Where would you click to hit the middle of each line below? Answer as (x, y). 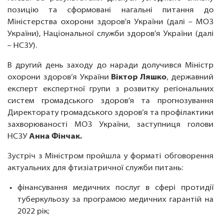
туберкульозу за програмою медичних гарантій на (115, 200)
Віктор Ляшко (138, 77)
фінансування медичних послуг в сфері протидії (115, 188)
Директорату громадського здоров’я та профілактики (110, 113)
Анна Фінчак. (55, 137)
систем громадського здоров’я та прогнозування (110, 101)
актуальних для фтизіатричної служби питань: (95, 168)
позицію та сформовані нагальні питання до (110, 10)
